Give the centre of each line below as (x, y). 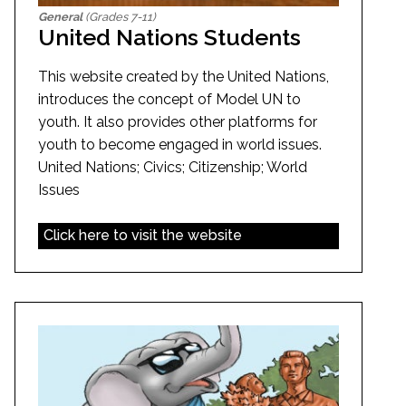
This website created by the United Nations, (184, 76)
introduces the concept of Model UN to (169, 99)
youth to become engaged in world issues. (180, 144)
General (60, 16)
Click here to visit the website (142, 236)
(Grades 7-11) (119, 16)
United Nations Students (169, 37)
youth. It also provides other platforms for (178, 121)
